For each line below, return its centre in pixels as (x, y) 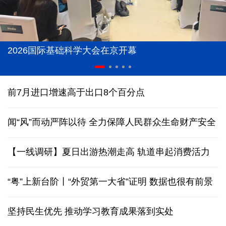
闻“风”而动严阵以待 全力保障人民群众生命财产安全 (112, 122)
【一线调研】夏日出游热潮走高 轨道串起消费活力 (109, 152)
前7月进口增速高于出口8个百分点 (76, 93)
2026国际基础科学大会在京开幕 (72, 51)
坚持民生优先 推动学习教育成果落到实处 (91, 212)
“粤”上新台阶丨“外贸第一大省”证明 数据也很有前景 (110, 182)
